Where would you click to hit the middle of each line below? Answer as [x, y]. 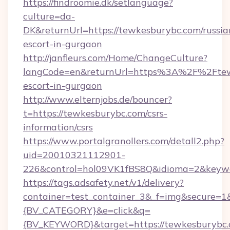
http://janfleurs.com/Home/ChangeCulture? [115, 58]
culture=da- [49, 16]
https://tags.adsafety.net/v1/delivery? [103, 183]
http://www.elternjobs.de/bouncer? [98, 99]
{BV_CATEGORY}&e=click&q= [87, 210]
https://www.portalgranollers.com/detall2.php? [124, 141]
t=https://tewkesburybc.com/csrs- [95, 113]
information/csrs [58, 127]
